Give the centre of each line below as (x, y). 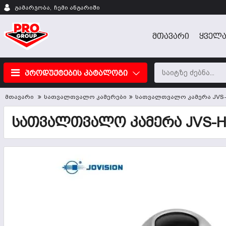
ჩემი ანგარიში (77, 7)
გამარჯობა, (33, 7)
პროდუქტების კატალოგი (76, 73)
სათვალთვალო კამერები (85, 97)
